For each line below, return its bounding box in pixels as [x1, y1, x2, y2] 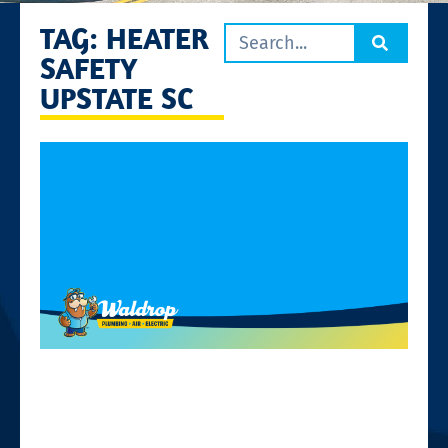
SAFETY [40, 48, 138, 87]
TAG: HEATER [40, 18, 209, 57]
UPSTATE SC [40, 78, 193, 117]
